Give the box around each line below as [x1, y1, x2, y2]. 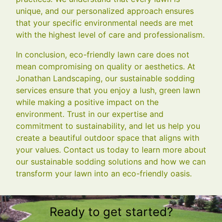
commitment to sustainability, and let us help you [16, 120, 200, 131]
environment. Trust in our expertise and [16, 109, 164, 119]
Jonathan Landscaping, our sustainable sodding [16, 73, 195, 83]
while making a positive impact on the [16, 97, 159, 107]
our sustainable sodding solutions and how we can [16, 156, 206, 166]
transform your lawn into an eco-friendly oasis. [16, 168, 192, 178]
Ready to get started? [49, 204, 173, 219]
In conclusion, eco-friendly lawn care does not [16, 49, 189, 59]
